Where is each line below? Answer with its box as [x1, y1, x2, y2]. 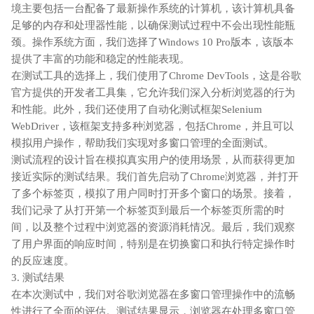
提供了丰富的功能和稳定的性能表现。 [11, 53, 190, 64]
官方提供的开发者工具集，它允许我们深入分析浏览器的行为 [11, 86, 295, 98]
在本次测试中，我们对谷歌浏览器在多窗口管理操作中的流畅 [11, 288, 295, 300]
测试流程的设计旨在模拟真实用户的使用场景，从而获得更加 [11, 153, 295, 165]
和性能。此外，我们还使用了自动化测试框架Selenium [11, 103, 262, 115]
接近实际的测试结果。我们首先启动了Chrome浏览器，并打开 [11, 170, 299, 182]
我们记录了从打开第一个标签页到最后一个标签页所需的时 [11, 204, 285, 216]
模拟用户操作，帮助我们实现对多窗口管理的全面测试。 [11, 137, 274, 149]
